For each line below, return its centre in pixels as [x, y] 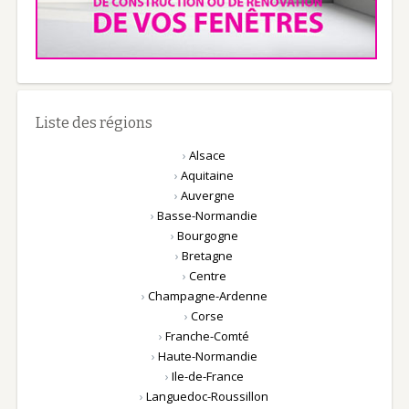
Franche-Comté [208, 336]
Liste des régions [94, 123]
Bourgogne [207, 236]
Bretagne [208, 256]
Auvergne [207, 195]
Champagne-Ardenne [207, 296]
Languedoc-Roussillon [208, 396]
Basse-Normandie [208, 215]
